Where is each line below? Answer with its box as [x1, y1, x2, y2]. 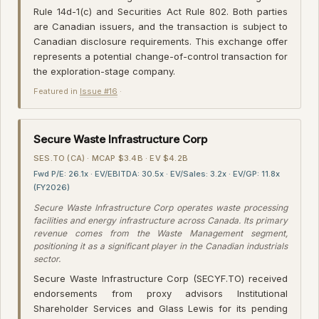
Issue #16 [80, 85, 117, 96]
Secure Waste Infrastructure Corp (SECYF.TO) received [33, 272, 288, 284]
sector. [33, 253, 61, 264]
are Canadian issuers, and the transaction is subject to [33, 20, 288, 32]
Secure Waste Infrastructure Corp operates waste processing [33, 202, 288, 213]
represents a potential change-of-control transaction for [33, 50, 288, 62]
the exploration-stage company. [33, 65, 175, 77]
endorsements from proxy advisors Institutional [33, 287, 288, 299]
